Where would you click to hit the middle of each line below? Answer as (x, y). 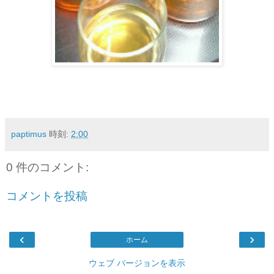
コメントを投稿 (47, 196)
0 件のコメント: (47, 167)
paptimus (29, 134)
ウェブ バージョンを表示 (137, 263)
